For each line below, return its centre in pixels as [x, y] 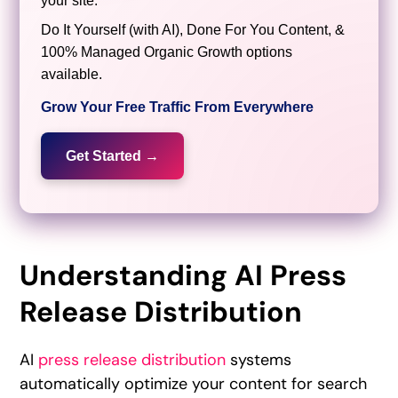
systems [259, 360]
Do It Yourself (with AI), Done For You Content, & [193, 29]
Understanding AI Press [183, 276]
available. [72, 74]
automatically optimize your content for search [194, 384]
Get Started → [113, 155]
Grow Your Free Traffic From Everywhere [178, 107]
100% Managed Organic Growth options [167, 52]
